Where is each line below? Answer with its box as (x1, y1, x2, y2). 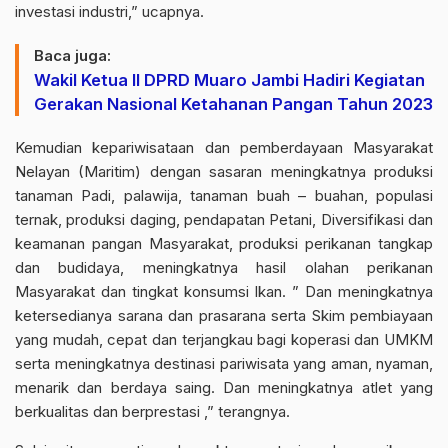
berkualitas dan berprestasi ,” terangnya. (15, 402, 290, 421)
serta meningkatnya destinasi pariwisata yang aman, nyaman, (15, 354, 433, 373)
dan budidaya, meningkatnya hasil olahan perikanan (15, 258, 433, 277)
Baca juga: (34, 46, 111, 65)
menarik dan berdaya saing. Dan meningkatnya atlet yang (15, 378, 433, 397)
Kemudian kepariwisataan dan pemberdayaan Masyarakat (15, 138, 433, 157)
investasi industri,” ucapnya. (15, 2, 204, 21)
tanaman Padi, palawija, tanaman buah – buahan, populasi (15, 186, 433, 205)
